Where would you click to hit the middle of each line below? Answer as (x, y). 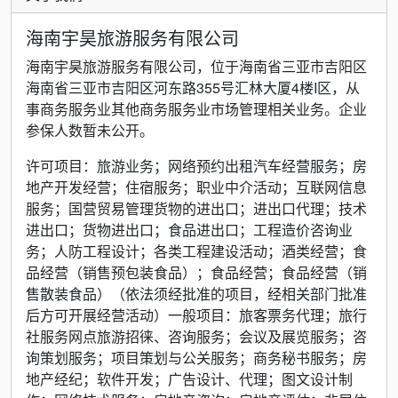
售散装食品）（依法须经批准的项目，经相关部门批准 (196, 294)
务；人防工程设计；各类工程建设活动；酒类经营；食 (196, 251)
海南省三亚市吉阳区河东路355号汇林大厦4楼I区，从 (193, 88)
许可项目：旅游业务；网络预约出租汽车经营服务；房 (196, 166)
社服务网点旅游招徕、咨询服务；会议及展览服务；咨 (196, 336)
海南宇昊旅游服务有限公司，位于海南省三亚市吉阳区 (196, 66)
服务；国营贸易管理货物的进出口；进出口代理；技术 (196, 208)
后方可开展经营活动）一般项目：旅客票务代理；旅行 (196, 315)
